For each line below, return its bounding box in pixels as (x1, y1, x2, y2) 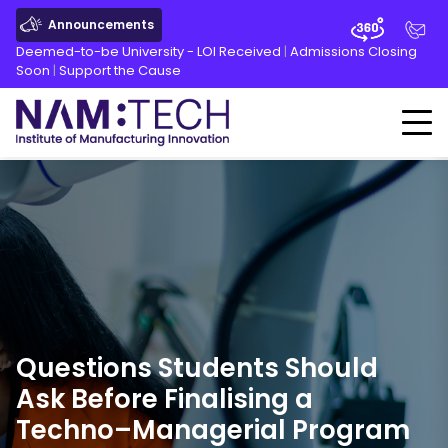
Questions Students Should (16, 350, 378, 386)
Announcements (48, 16, 154, 33)
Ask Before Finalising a (16, 381, 313, 417)
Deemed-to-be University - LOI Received (16, 42, 281, 61)
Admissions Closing (290, 42, 417, 61)
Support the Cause (59, 61, 181, 80)
